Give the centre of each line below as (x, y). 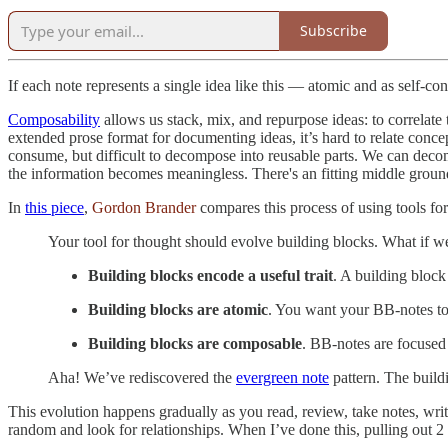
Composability (54, 119)
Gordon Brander (144, 207)
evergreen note (282, 377)
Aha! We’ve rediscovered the (142, 377)
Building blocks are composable (195, 343)
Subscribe (333, 31)
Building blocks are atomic (178, 309)
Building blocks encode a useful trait (210, 275)
